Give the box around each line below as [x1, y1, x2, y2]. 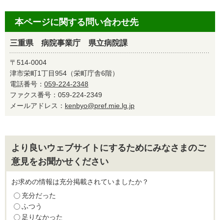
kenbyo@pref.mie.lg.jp [65, 102, 135, 110]
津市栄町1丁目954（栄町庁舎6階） [10, 69, 119, 77]
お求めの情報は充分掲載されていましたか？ [11, 178, 149, 186]
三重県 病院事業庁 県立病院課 [10, 39, 128, 47]
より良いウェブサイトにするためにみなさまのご [11, 143, 206, 153]
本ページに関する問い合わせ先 [15, 17, 138, 27]
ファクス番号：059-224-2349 [10, 91, 109, 99]
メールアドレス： [10, 102, 65, 110]
